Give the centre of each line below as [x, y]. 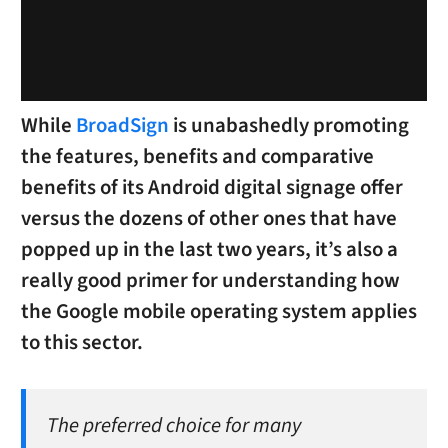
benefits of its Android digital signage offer [211, 187]
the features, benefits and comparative [197, 156]
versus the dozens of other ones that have [208, 218]
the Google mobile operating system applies [218, 311]
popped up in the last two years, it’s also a [209, 249]
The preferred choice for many [173, 426]
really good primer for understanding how [210, 280]
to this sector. [81, 342]
